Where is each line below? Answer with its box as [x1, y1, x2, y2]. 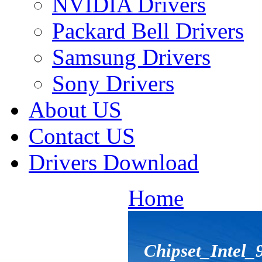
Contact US [29, 123, 135, 149]
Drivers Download [29, 150, 199, 175]
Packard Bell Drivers [52, 18, 244, 43]
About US [29, 97, 122, 122]
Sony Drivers [52, 71, 174, 96]
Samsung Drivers [52, 44, 211, 70]
